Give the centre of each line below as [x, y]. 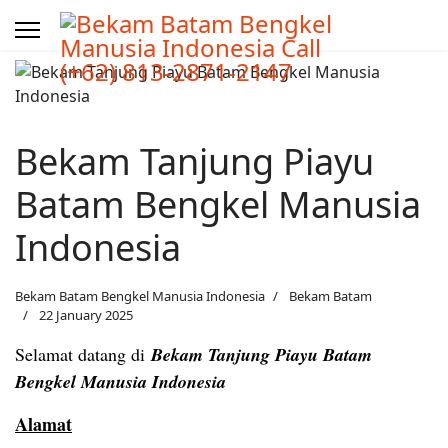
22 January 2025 [86, 315]
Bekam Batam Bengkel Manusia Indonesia [140, 296]
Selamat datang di [83, 354]
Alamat [43, 424]
